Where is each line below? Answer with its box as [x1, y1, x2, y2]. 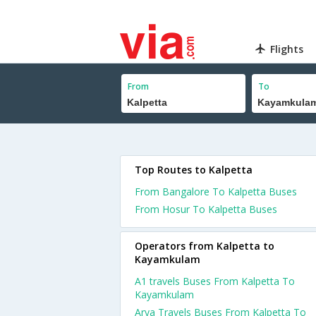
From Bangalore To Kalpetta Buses [135, 185, 297, 198]
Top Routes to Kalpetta [135, 163, 253, 176]
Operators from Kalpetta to [135, 239, 274, 253]
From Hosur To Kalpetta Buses [135, 202, 277, 216]
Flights [270, 42, 304, 56]
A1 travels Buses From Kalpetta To [135, 274, 295, 288]
